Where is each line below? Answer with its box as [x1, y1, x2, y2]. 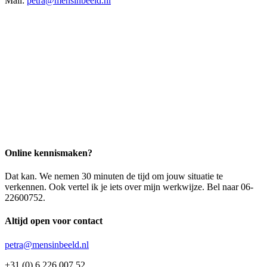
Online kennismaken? [5, 147, 92, 158]
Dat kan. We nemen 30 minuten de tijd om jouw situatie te [5, 171, 223, 182]
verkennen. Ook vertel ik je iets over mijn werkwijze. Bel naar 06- [5, 182, 253, 193]
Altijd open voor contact [5, 216, 103, 226]
